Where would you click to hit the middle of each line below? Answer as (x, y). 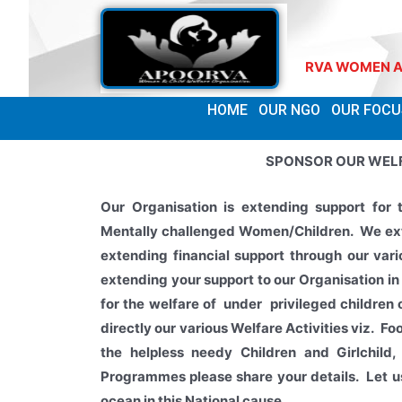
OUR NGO (289, 110)
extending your (153, 280)
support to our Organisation (296, 280)
